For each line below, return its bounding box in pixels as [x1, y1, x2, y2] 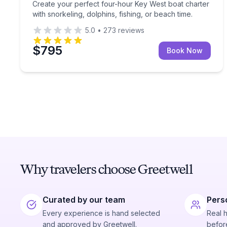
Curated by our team [43, 195, 125, 205]
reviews [116, 26, 144, 34]
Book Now [167, 46, 203, 55]
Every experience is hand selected [43, 209, 160, 217]
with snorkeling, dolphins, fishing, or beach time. [32, 10, 193, 18]
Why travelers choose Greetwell [20, 160, 193, 178]
